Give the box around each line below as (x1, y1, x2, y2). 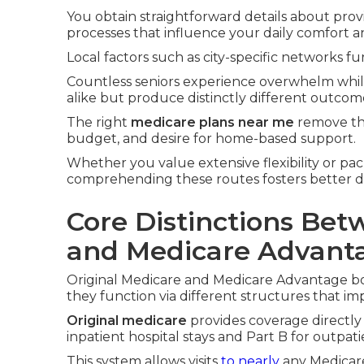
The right (67, 115, 131, 130)
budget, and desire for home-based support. (67, 131, 356, 146)
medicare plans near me (131, 115, 294, 130)
